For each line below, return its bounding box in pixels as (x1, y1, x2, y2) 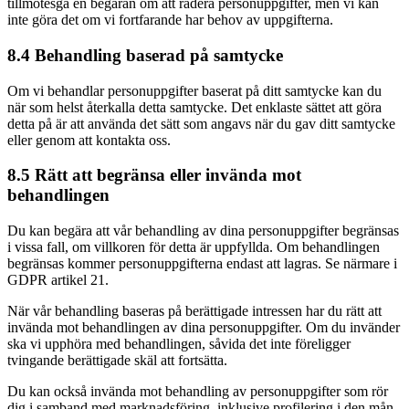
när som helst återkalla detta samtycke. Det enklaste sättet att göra (7, 99, 382, 115)
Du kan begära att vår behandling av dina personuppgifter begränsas (7, 223, 399, 239)
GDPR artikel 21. (7, 272, 109, 288)
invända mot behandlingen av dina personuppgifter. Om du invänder (7, 320, 400, 336)
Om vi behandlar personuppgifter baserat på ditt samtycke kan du (7, 82, 382, 99)
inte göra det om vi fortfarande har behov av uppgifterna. (7, 12, 333, 28)
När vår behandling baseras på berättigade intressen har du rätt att (7, 303, 382, 320)
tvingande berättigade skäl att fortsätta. (7, 352, 227, 369)
